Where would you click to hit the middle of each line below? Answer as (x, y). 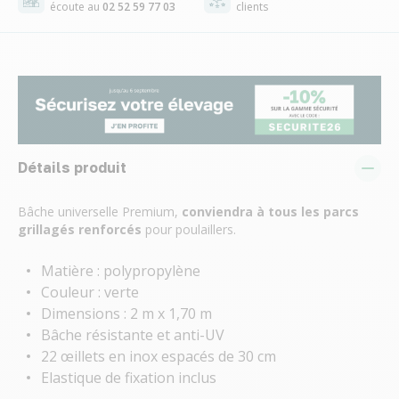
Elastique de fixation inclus (129, 377)
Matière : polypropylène (121, 270)
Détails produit (72, 167)
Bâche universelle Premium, (100, 211)
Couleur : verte (90, 292)
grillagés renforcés (80, 229)
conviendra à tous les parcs (270, 211)
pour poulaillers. (189, 229)
